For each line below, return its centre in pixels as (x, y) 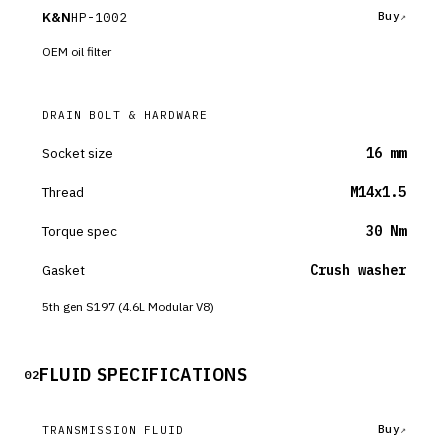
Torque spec (79, 231)
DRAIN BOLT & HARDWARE (125, 115)
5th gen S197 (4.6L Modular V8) (128, 306)
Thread (63, 192)
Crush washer (358, 270)
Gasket (63, 270)
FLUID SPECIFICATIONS (143, 374)
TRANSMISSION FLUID (113, 429)
